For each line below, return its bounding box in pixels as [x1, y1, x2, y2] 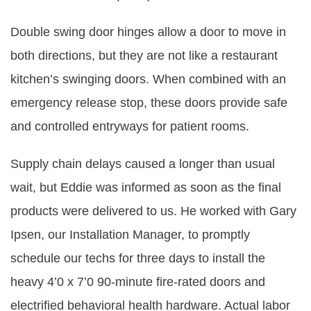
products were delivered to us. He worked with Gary [10, 204, 296, 218]
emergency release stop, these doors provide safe [10, 96, 287, 110]
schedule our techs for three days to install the [10, 251, 265, 265]
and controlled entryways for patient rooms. [10, 119, 249, 133]
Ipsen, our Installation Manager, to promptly [10, 228, 250, 242]
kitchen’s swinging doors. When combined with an [10, 72, 286, 86]
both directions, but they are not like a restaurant [10, 49, 278, 62]
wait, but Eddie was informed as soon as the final [10, 180, 281, 194]
